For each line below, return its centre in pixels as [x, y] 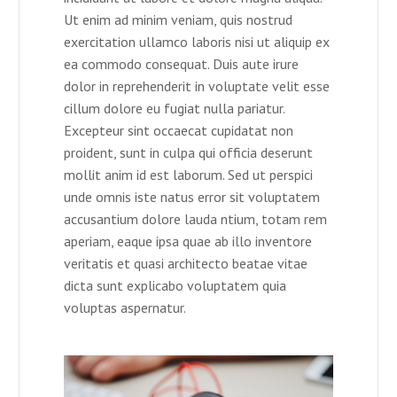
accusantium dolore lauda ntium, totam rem [195, 219]
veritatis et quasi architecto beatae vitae [186, 264]
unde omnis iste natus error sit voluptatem [192, 197]
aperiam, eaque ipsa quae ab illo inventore [188, 241]
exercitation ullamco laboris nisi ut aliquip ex [197, 42]
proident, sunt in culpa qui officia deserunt [188, 153]
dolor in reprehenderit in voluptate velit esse [197, 86]
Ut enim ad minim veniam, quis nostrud [178, 20]
